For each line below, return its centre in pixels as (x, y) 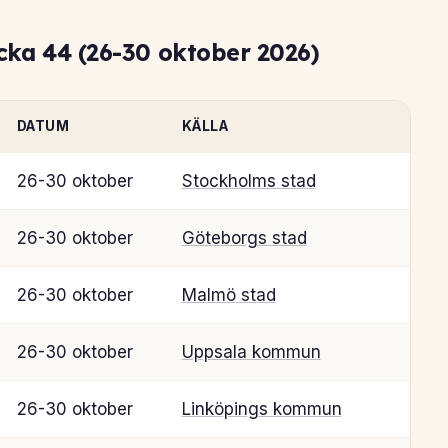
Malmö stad (228, 294)
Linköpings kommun (261, 408)
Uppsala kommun (251, 351)
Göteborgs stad (244, 237)
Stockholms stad (248, 180)
